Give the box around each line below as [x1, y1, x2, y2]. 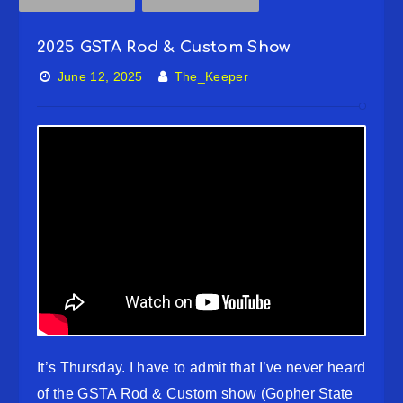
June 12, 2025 [57, 69, 143, 84]
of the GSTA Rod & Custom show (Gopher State [37, 385, 354, 401]
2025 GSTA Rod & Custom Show [37, 39, 291, 56]
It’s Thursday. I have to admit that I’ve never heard [37, 359, 366, 375]
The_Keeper [174, 69, 249, 84]
